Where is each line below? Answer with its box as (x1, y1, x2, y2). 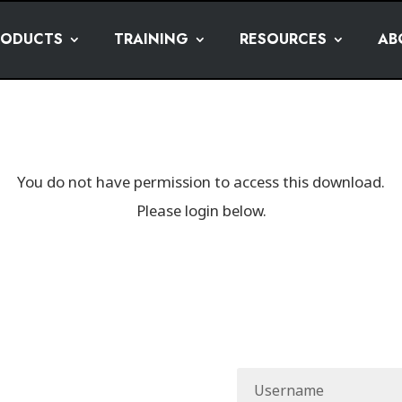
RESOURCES (239, 28, 327, 49)
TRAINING (113, 28, 188, 49)
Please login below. (135, 200, 267, 223)
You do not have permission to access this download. (17, 171, 385, 194)
